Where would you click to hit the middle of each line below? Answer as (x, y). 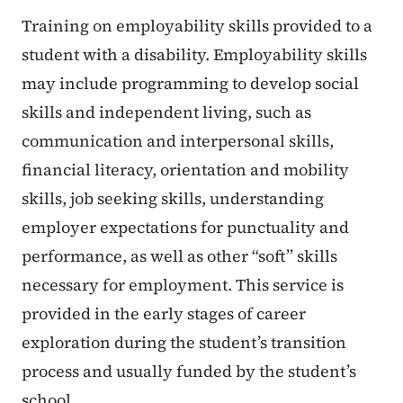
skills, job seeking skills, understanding (173, 199)
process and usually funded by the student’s (189, 372)
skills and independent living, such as (166, 112)
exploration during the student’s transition (184, 343)
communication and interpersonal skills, (178, 141)
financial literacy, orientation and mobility (185, 170)
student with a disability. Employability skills (194, 55)
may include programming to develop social (190, 84)
